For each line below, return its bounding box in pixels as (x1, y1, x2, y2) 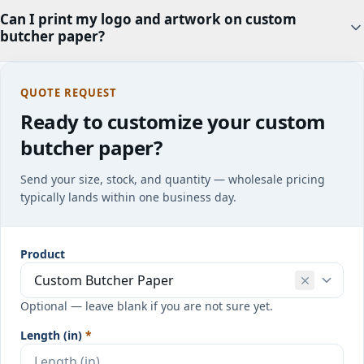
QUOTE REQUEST (20, 85, 118, 100)
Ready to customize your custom (20, 108, 326, 135)
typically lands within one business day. (20, 189, 236, 205)
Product (20, 246, 65, 262)
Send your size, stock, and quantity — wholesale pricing (20, 171, 325, 187)
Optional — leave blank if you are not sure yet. (20, 298, 273, 314)
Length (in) (20, 327, 82, 343)
